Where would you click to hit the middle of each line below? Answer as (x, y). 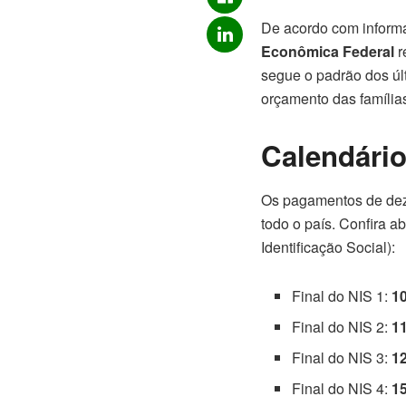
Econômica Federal (328, 51)
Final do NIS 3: (342, 358)
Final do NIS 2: (342, 327)
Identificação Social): (328, 247)
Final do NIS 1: (342, 296)
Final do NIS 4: (342, 389)
